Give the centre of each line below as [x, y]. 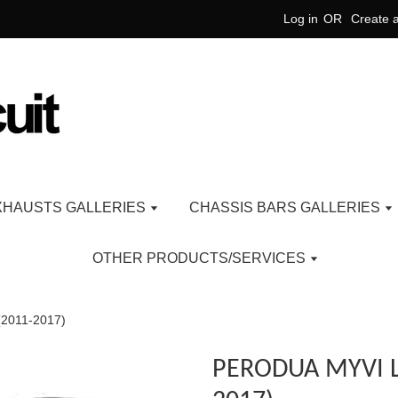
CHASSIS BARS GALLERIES [287, 207]
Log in [301, 19]
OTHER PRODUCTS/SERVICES [201, 258]
